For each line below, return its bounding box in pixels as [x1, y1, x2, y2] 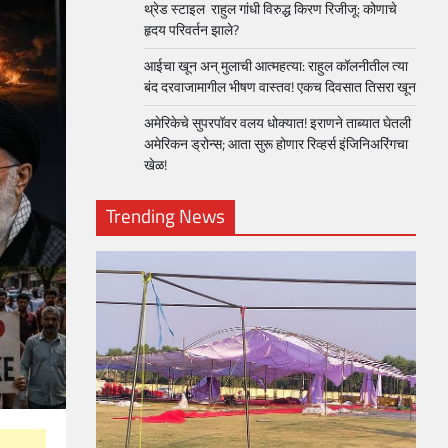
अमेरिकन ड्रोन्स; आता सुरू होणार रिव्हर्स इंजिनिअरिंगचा [144, 133, 408, 155]
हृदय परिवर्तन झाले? [144, 19, 239, 41]
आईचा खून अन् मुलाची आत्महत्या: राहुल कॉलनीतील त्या [144, 55, 408, 77]
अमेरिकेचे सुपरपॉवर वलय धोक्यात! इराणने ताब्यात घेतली [144, 112, 411, 134]
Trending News [106, 201, 225, 230]
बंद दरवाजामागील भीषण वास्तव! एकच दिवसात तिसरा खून [144, 76, 416, 98]
